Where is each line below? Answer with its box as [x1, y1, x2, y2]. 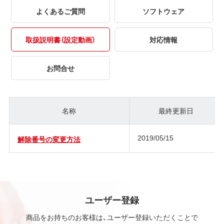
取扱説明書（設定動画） [25, 34, 95, 44]
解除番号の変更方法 [17, 133, 80, 144]
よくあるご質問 [35, 5, 85, 16]
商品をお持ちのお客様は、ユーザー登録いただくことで [26, 212, 198, 222]
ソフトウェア [142, 5, 185, 16]
